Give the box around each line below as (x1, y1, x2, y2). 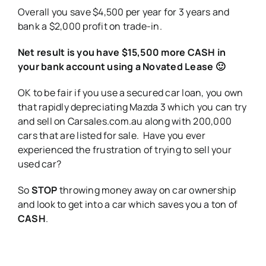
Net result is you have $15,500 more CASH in (17, 45, 226, 59)
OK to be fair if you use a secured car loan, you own (17, 85, 243, 99)
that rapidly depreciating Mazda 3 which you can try (17, 100, 247, 113)
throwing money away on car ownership (57, 183, 236, 197)
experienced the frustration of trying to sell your (17, 142, 232, 156)
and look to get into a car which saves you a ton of (17, 197, 238, 211)
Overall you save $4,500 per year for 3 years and (17, 5, 230, 18)
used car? (17, 157, 62, 170)
